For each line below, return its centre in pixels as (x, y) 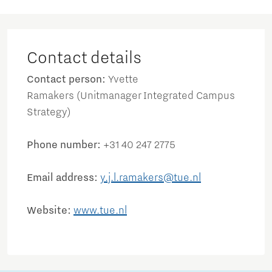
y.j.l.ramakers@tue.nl (151, 178)
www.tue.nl (100, 211)
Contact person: (67, 80)
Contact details (84, 58)
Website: (50, 211)
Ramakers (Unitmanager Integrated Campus (131, 96)
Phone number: (65, 145)
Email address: (63, 178)
